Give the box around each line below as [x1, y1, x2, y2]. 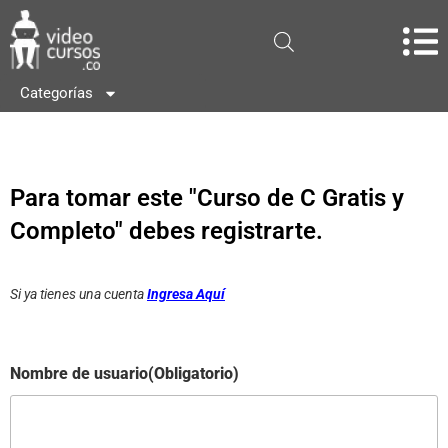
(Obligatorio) [148, 364, 239, 384]
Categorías [20, 84, 93, 102]
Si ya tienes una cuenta [10, 286, 147, 303]
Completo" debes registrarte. [10, 217, 323, 245]
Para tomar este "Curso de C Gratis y [10, 184, 404, 212]
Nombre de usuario [10, 364, 148, 384]
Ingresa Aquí [147, 286, 225, 303]
